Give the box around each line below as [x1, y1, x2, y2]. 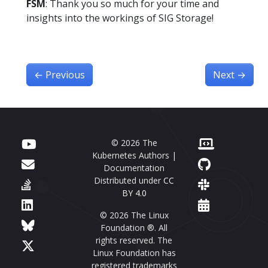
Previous [45, 68, 85, 81]
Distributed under [94, 175, 163, 186]
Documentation [103, 162, 165, 173]
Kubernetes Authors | [92, 150, 176, 161]
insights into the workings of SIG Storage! [26, 11, 214, 25]
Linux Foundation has [92, 247, 176, 258]
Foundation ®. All [100, 222, 167, 233]
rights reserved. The [96, 234, 172, 246]
